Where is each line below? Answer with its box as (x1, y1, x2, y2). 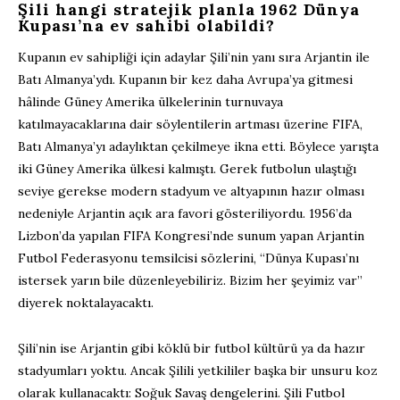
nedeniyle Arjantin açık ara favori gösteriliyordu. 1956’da (18, 204, 352, 221)
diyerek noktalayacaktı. (18, 294, 154, 311)
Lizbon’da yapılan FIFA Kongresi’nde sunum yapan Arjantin (18, 227, 364, 244)
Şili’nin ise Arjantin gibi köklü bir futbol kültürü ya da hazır (18, 339, 365, 356)
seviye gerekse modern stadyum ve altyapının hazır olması (18, 182, 364, 199)
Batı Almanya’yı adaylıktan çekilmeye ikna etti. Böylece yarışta (18, 137, 379, 154)
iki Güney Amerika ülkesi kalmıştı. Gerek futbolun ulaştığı (18, 160, 356, 177)
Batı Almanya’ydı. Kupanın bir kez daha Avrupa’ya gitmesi (18, 71, 353, 87)
